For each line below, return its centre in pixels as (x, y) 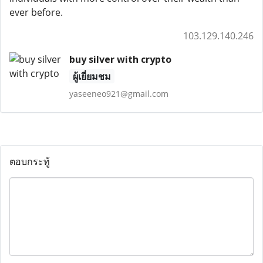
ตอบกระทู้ (30, 161)
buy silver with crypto (120, 59)
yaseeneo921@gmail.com (119, 94)
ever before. (36, 12)
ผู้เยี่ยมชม (92, 76)
